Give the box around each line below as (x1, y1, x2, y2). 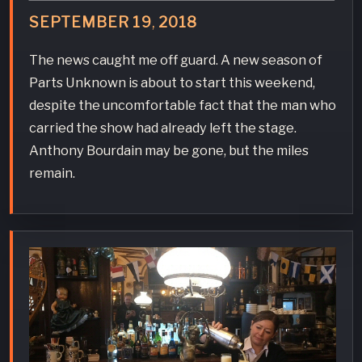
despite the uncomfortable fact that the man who (28, 96, 336, 113)
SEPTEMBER (28, 12, 130, 32)
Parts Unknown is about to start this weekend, (28, 74, 315, 90)
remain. (28, 164, 75, 181)
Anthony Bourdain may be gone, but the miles (28, 141, 309, 158)
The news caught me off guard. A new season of (28, 51, 322, 68)
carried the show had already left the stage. (28, 119, 297, 136)
